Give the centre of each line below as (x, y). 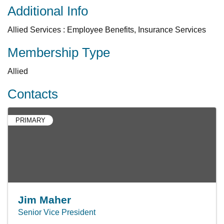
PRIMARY (30, 120)
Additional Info (48, 11)
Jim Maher (44, 200)
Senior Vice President (57, 212)
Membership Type (59, 52)
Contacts (33, 94)
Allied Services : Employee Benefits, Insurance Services (107, 30)
